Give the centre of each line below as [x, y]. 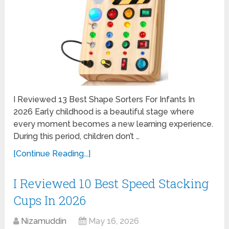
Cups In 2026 [50, 200]
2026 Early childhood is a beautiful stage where [104, 111]
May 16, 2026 [114, 221]
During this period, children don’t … [77, 136]
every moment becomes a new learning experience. [113, 124]
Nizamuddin [44, 221]
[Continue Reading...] [52, 153]
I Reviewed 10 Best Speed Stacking [111, 183]
